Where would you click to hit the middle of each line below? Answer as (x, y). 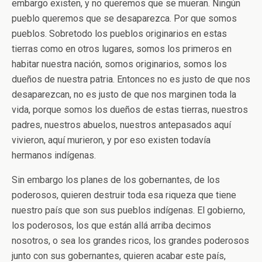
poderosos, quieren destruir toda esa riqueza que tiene (124, 195)
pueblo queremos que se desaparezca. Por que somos (124, 18)
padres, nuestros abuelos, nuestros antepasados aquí (121, 125)
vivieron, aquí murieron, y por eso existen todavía (111, 140)
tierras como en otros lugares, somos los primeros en (122, 49)
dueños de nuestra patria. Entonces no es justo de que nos (131, 79)
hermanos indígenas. (54, 155)
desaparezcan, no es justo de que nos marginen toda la (124, 94)
